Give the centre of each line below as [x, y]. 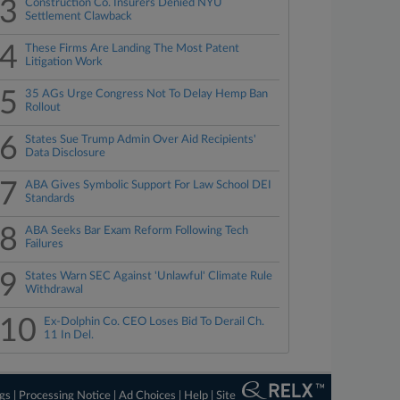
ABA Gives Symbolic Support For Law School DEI [149, 185]
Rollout [43, 108]
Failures [45, 244]
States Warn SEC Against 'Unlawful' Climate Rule [149, 276]
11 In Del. [69, 335]
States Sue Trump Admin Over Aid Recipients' [141, 140]
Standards [50, 199]
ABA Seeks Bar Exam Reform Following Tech [137, 231]
